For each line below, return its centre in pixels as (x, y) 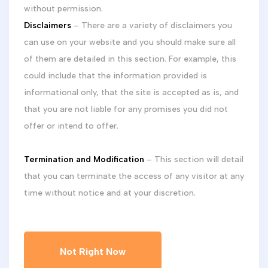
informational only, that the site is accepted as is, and (131, 92)
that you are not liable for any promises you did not (126, 109)
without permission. (68, 9)
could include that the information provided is (115, 76)
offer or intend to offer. (76, 126)
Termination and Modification (84, 159)
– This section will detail (195, 159)
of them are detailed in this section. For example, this (130, 59)
